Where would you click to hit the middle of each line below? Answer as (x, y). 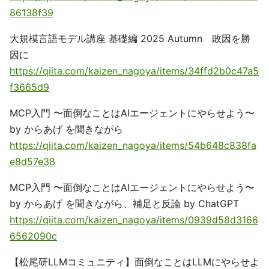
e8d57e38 (32, 162)
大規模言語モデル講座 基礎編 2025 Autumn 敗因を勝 (130, 38)
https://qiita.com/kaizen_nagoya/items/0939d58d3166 (134, 220)
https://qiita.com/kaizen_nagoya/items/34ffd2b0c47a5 (134, 71)
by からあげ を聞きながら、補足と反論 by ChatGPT (124, 204)
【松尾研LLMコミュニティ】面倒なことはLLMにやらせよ (134, 262)
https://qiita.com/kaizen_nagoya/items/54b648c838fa (133, 145)
